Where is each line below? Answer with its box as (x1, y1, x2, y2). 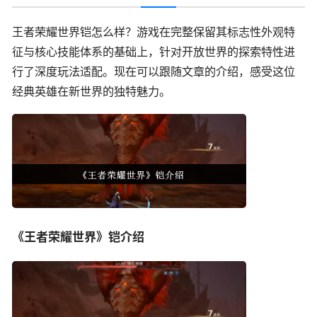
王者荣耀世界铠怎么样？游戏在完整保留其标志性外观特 (12, 24, 295, 39)
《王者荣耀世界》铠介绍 (12, 230, 144, 245)
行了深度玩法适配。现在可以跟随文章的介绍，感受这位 (12, 64, 295, 79)
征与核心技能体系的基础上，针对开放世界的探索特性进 (12, 44, 295, 59)
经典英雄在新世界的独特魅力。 (12, 83, 171, 98)
